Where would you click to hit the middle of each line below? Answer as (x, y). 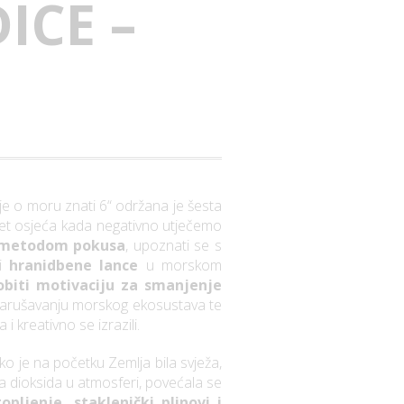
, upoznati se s (174, 246)
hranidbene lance (74, 266)
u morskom (180, 266)
